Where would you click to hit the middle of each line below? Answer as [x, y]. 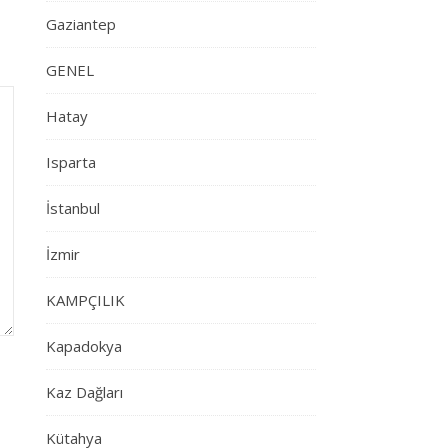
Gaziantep [81, 24]
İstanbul [73, 208]
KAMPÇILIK [85, 300]
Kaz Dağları [84, 392]
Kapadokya [84, 346]
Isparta [71, 162]
